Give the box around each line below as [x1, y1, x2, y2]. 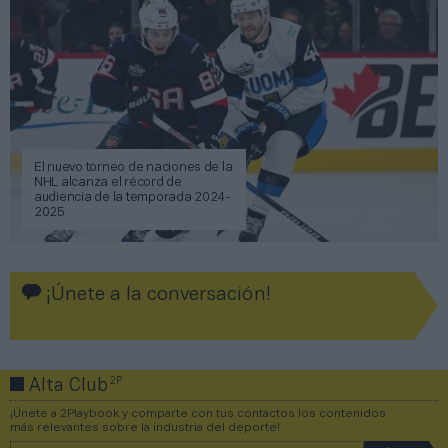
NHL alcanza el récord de [34, 176, 182, 189]
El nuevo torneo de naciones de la [34, 161, 233, 174]
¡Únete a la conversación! [41, 285, 271, 304]
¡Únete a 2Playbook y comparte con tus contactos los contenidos [10, 407, 386, 419]
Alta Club [24, 377, 113, 395]
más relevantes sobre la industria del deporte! [10, 421, 280, 433]
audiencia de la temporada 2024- [34, 191, 230, 204]
